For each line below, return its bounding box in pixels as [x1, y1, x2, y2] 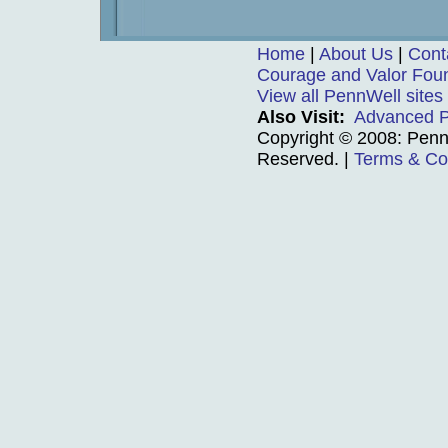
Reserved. [257, 149, 339, 169]
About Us [319, 44, 393, 64]
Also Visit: [257, 107, 345, 127]
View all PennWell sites [257, 86, 443, 106]
